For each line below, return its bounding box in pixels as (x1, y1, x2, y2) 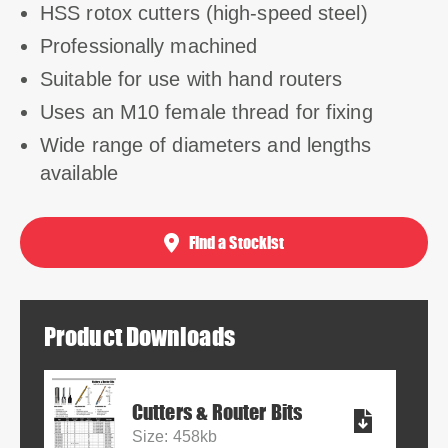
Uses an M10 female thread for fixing (40, 101, 373, 123)
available (40, 162, 118, 184)
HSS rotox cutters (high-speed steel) (40, 2, 368, 24)
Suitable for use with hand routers (40, 68, 343, 90)
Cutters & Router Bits (132, 400, 303, 424)
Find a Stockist (188, 232, 285, 252)
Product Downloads (44, 322, 235, 351)
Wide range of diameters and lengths (40, 134, 372, 156)
